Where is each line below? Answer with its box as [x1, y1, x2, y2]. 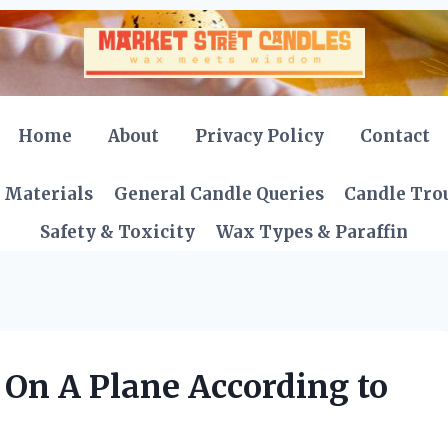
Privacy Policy [194, 124, 324, 147]
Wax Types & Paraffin [215, 220, 408, 243]
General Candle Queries [113, 183, 324, 206]
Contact [359, 124, 430, 147]
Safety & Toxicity [40, 220, 196, 243]
